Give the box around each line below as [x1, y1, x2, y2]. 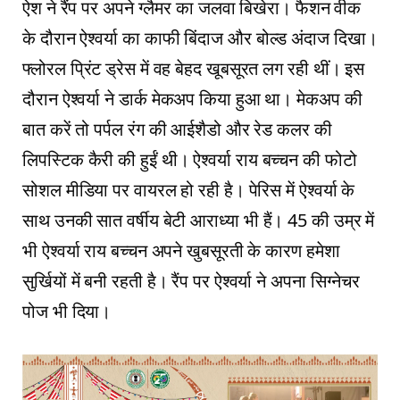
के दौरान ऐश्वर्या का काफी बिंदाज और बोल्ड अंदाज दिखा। [22, 26, 378, 51]
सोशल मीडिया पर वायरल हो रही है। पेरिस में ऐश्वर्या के [22, 178, 355, 203]
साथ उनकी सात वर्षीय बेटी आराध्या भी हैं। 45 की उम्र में [22, 208, 375, 233]
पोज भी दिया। [22, 299, 112, 324]
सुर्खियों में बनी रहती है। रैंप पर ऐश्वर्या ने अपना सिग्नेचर [22, 269, 361, 294]
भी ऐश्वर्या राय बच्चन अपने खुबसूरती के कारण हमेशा [22, 238, 340, 263]
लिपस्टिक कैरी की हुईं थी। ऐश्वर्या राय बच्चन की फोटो [22, 147, 357, 172]
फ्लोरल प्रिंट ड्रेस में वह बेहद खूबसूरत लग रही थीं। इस [22, 56, 365, 81]
